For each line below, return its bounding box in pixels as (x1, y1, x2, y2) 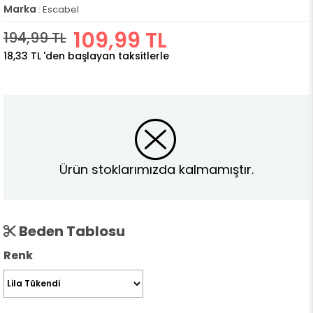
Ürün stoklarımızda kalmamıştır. (59, 160, 254, 178)
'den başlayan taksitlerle (43, 49, 169, 63)
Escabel (43, 3, 79, 16)
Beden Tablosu (16, 221, 125, 242)
